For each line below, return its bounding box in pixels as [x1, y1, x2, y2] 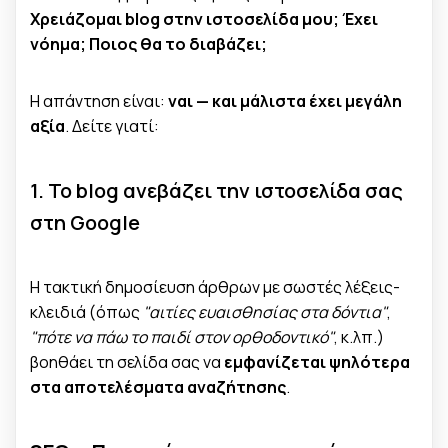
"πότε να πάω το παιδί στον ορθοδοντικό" [30, 325, 334, 348]
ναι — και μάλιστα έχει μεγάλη [168, 89, 402, 112]
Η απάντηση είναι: [30, 89, 168, 112]
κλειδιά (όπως [30, 300, 143, 323]
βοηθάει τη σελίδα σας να [30, 350, 224, 373]
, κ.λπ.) [334, 325, 384, 348]
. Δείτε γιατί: [65, 114, 159, 137]
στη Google [30, 208, 140, 236]
